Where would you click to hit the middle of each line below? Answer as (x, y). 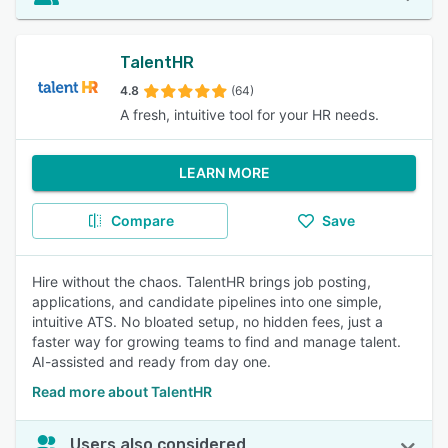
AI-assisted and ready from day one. (151, 361)
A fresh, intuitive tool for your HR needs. (249, 114)
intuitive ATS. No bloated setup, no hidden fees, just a (207, 321)
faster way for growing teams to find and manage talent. (216, 341)
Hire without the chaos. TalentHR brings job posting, (201, 281)
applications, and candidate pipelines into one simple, (207, 301)
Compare (142, 220)
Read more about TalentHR (122, 391)
